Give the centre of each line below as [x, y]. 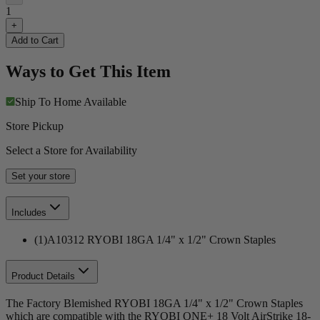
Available [105, 101]
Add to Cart [35, 40]
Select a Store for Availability [71, 150]
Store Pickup [35, 126]
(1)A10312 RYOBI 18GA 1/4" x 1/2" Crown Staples [155, 240]
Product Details [43, 276]
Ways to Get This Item [88, 71]
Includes [29, 213]
